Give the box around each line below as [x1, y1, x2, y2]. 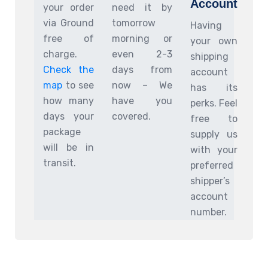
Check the [43, 63, 94, 75]
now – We [112, 79, 172, 91]
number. [190, 206, 227, 218]
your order [43, 1, 94, 13]
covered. [112, 110, 151, 122]
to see [62, 79, 94, 91]
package [43, 126, 81, 138]
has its [190, 81, 237, 93]
